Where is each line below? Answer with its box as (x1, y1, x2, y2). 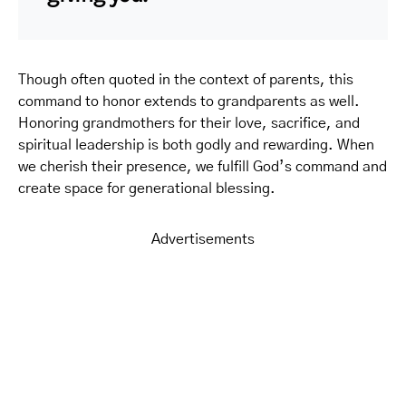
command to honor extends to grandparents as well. (18, 93, 360, 109)
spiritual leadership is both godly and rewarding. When (18, 137, 374, 152)
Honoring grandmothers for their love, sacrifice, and (18, 115, 360, 130)
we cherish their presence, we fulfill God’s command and (18, 159, 387, 174)
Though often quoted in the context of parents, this (18, 72, 353, 87)
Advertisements (151, 231, 255, 246)
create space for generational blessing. (18, 180, 275, 196)
